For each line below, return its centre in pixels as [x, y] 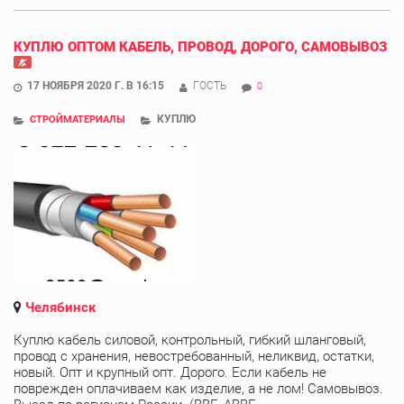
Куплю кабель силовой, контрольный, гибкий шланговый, [190, 340]
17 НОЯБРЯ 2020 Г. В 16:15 [96, 85]
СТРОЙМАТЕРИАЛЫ [78, 119]
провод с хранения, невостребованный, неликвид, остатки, [194, 356]
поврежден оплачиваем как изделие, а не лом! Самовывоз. [198, 388]
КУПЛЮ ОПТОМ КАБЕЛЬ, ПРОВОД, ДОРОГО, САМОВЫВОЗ [200, 46]
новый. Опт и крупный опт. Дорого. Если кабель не [170, 372]
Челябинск [60, 307]
